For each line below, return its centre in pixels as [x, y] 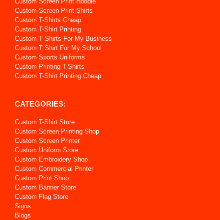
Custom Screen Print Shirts [54, 10]
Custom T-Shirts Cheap [48, 20]
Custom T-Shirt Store [45, 122]
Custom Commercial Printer [54, 168]
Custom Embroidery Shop [51, 159]
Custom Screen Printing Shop [57, 131]
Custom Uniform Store [46, 150]
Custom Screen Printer [47, 140]
